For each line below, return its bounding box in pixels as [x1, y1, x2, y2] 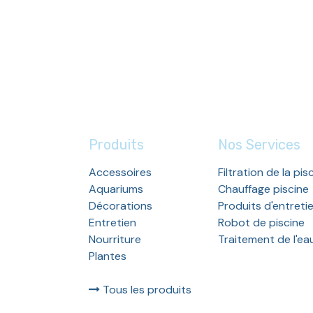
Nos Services [218, 136, 304, 153]
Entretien [89, 214, 136, 230]
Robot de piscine [218, 214, 305, 230]
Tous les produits [100, 282, 191, 297]
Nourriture [89, 231, 141, 247]
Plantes [89, 248, 126, 263]
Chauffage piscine [218, 181, 309, 196]
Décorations [89, 198, 152, 213]
